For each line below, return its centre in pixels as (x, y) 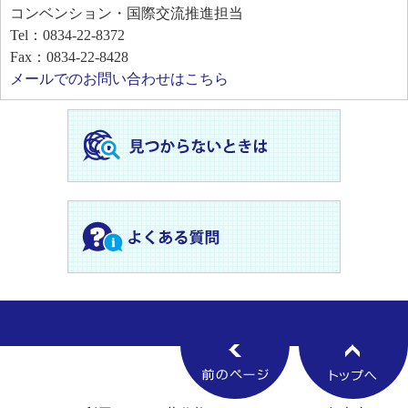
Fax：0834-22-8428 (69, 57)
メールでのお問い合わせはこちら (119, 79)
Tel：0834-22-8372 (67, 36)
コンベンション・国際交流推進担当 (127, 14)
